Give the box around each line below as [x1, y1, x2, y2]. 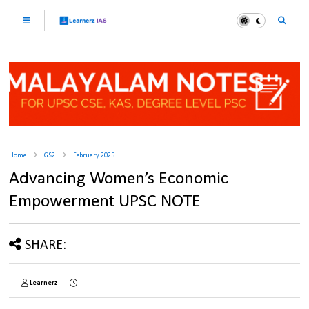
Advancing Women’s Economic [9, 170, 229, 189]
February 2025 [73, 152, 115, 160]
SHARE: [25, 239, 67, 253]
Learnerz [30, 279, 58, 288]
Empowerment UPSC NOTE [9, 192, 201, 212]
